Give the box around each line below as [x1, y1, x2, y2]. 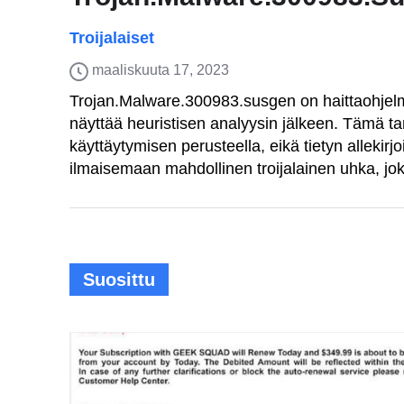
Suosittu [83, 270, 155, 289]
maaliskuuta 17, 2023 [92, 62, 229, 78]
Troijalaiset [69, 29, 154, 47]
